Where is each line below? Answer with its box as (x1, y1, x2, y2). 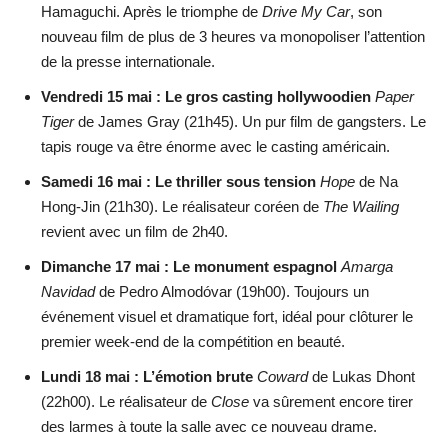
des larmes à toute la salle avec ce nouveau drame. (41, 418, 377, 435)
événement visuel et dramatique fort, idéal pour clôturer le (41, 308, 413, 325)
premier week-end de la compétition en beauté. (41, 333, 345, 350)
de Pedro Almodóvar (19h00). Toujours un (95, 283, 369, 300)
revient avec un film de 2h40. (41, 223, 228, 240)
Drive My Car (262, 3, 350, 20)
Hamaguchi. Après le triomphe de (41, 3, 262, 20)
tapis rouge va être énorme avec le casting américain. (41, 138, 390, 155)
